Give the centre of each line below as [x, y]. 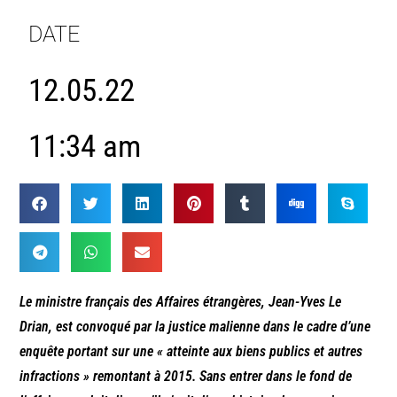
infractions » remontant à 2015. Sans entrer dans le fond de [186, 377]
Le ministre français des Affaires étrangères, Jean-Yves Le [181, 302]
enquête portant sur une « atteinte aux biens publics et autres [191, 352]
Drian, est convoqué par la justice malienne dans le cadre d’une [195, 327]
